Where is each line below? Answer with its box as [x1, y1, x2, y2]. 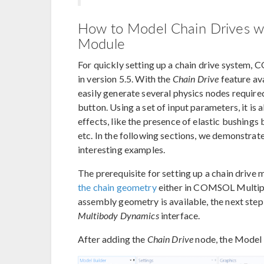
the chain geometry [78, 181, 157, 193]
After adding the [78, 233, 147, 245]
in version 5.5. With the [78, 73, 173, 85]
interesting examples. [78, 144, 167, 156]
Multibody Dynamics [78, 210, 159, 222]
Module [78, 33, 125, 54]
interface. [159, 210, 202, 222]
